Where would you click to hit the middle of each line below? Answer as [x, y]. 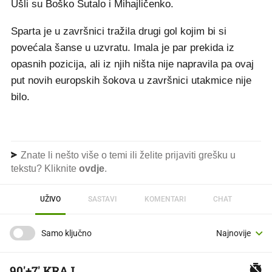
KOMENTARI [165, 199]
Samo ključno [66, 233]
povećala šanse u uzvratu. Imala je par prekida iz [123, 48]
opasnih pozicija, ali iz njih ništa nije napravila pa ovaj [132, 64]
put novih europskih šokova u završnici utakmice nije [131, 80]
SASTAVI [103, 199]
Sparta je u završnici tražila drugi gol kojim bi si [119, 31]
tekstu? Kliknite [45, 168]
